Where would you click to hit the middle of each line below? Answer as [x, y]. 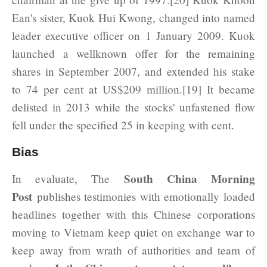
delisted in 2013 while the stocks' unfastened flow [133, 107]
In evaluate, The [68, 178]
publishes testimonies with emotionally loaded [144, 196]
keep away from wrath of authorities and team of [133, 250]
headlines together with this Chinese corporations [133, 214]
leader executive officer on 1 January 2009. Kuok [133, 35]
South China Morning [190, 178]
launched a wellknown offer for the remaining [133, 53]
